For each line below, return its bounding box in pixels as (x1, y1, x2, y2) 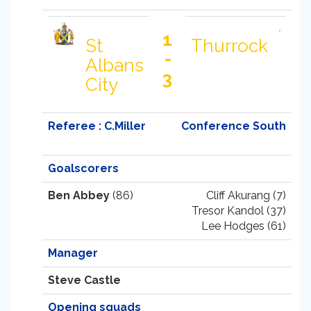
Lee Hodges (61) (201, 219, 286, 233)
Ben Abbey (48, 189, 110, 202)
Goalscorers (48, 162, 119, 175)
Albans (85, 55, 144, 76)
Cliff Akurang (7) (206, 189, 286, 202)
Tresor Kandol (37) (192, 204, 286, 217)
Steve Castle (48, 274, 121, 287)
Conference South (181, 119, 286, 133)
